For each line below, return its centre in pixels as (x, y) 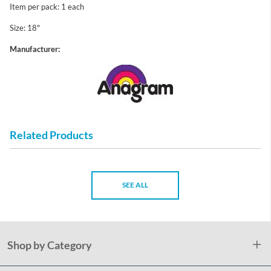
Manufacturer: (35, 49)
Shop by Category (50, 245)
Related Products (51, 135)
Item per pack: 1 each (47, 6)
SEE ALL (135, 185)
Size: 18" (25, 28)
